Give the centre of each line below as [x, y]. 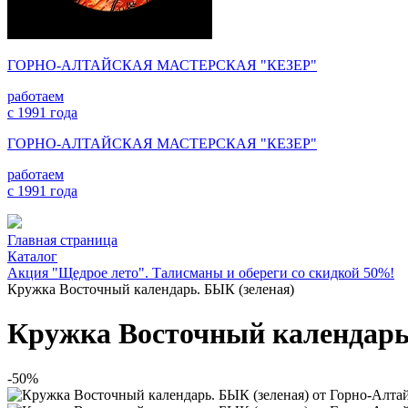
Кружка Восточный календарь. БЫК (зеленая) [151, 289]
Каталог [32, 256]
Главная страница [62, 240]
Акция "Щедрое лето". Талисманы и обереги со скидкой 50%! [201, 273]
